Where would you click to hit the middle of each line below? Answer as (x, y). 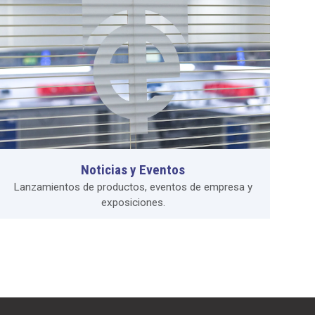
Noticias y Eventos (133, 169)
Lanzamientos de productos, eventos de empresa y (133, 187)
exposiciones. (133, 202)
